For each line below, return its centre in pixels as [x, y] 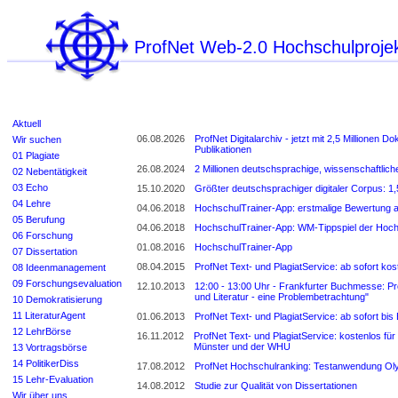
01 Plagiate [36, 155]
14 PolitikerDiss [46, 363]
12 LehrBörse [42, 331]
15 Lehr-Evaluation [53, 379]
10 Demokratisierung [57, 299]
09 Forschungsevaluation [67, 283]
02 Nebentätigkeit [50, 171]
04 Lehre [32, 203]
